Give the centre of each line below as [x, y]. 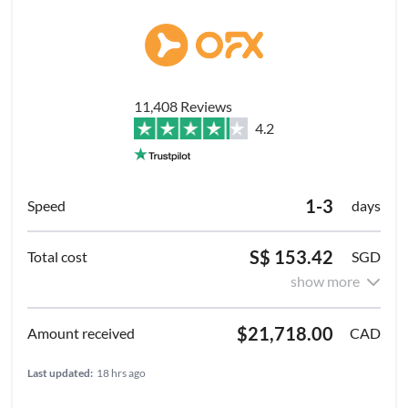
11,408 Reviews [183, 106]
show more [325, 280]
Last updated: [60, 372]
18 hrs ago [121, 372]
